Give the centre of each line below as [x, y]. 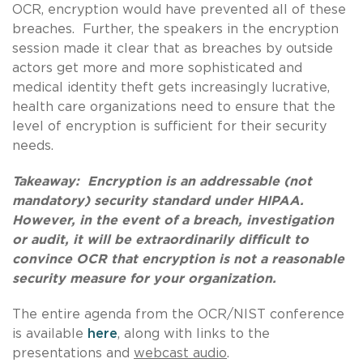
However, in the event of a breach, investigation [173, 220]
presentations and [73, 353]
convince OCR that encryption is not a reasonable [178, 259]
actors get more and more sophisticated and [157, 68]
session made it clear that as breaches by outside [173, 48]
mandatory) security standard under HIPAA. [160, 201]
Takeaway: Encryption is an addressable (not [162, 181]
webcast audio [180, 353]
